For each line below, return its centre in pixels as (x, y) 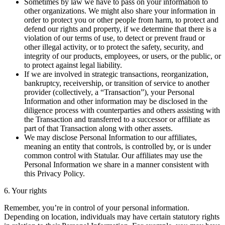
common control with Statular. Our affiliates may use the (113, 155)
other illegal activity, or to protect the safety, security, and (114, 47)
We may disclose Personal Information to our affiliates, (110, 137)
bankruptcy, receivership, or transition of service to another (117, 83)
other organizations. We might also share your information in (120, 11)
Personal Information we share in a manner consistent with (117, 164)
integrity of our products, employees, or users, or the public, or (123, 56)
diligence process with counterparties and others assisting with (122, 110)
